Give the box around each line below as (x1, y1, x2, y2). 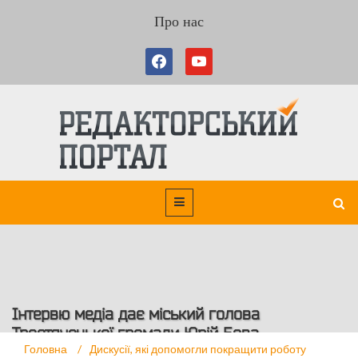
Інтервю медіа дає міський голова (12, 305, 260, 323)
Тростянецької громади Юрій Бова (12, 324, 259, 342)
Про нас (154, 14, 204, 30)
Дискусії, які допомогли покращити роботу (89, 342, 306, 356)
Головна (24, 342, 70, 356)
